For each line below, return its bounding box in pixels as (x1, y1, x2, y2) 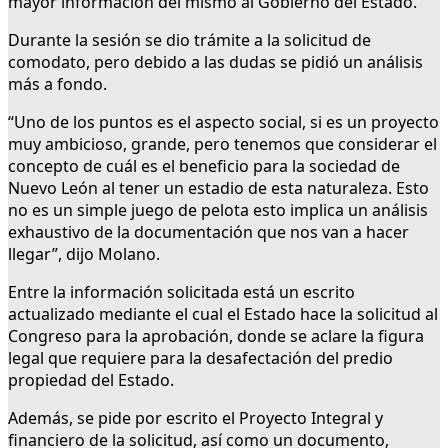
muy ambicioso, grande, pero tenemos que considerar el (8, 133, 437, 156)
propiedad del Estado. (8, 369, 174, 392)
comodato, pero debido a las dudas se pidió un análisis (8, 51, 423, 74)
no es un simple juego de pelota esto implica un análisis (8, 199, 428, 222)
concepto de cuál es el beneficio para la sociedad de (8, 155, 400, 178)
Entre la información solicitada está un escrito (8, 281, 355, 304)
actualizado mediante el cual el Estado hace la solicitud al (8, 303, 438, 326)
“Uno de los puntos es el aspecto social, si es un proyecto (8, 111, 439, 134)
